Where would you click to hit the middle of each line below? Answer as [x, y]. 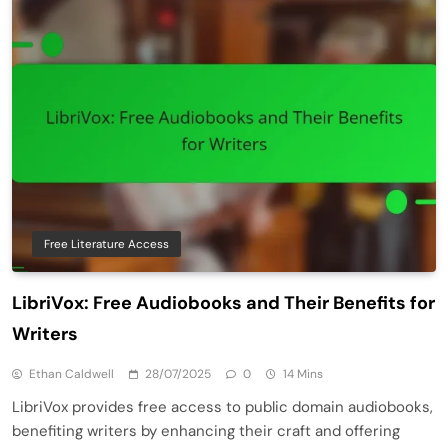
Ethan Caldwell [71, 373]
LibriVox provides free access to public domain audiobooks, [222, 406]
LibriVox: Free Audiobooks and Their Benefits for [223, 302]
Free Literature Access [106, 243]
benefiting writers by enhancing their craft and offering [206, 430]
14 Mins [303, 373]
